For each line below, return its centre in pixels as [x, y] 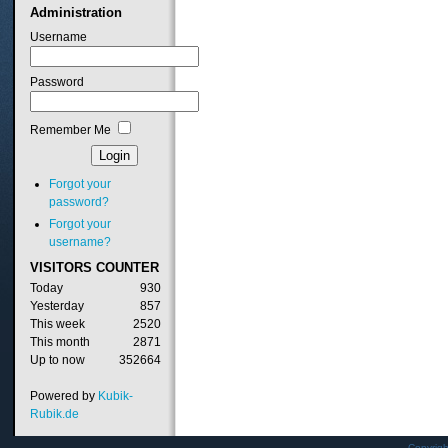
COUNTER [125, 268]
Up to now [57, 360]
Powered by [63, 396]
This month [59, 342]
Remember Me [70, 129]
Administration [75, 12]
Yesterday [56, 306]
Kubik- [115, 396]
